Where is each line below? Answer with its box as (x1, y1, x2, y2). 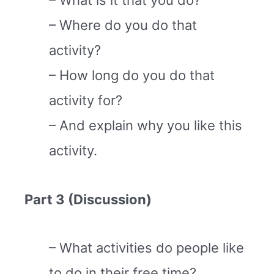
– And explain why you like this (49, 117, 242, 134)
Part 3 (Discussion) (24, 191, 152, 207)
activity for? (49, 92, 122, 109)
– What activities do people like (49, 240, 244, 256)
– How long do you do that (49, 67, 215, 84)
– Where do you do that (49, 17, 197, 34)
